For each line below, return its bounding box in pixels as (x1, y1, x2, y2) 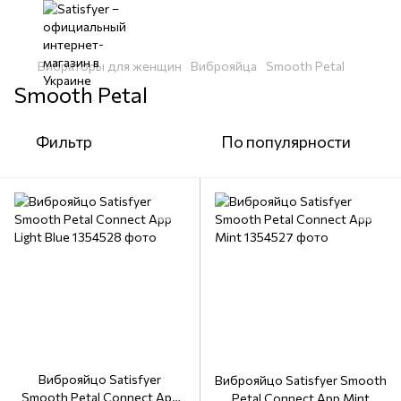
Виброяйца (191, 58, 257, 73)
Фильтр (36, 132, 92, 151)
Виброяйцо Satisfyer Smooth (215, 372, 387, 388)
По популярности (221, 132, 351, 151)
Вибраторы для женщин (38, 58, 182, 73)
